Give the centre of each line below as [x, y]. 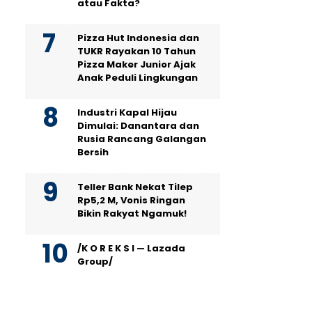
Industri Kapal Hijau [127, 112]
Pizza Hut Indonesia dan [138, 38]
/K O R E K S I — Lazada [131, 248]
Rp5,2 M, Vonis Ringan [131, 200]
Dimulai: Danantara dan [138, 126]
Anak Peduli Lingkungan [138, 78]
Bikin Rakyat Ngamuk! [132, 213]
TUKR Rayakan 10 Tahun [136, 51]
